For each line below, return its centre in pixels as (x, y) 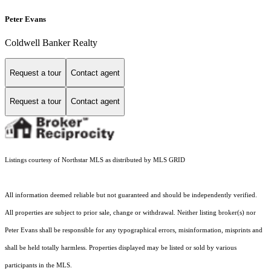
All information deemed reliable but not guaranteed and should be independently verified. (131, 195)
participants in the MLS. (38, 265)
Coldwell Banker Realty (51, 43)
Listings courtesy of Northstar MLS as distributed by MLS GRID (95, 160)
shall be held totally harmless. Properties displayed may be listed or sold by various (121, 247)
